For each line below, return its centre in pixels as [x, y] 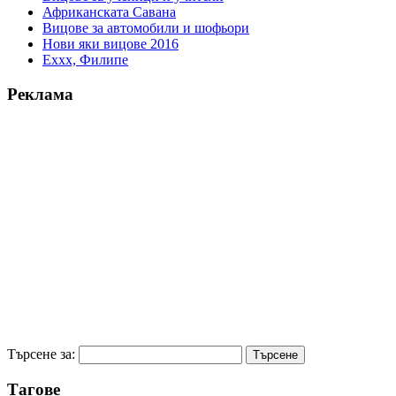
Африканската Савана [109, 12]
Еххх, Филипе [85, 60]
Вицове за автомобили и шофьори [146, 28]
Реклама [40, 94]
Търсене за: [41, 354]
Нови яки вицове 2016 [110, 44]
